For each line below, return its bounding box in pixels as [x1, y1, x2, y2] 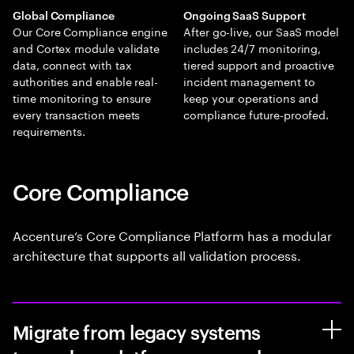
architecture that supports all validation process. [13, 243, 302, 264]
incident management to [183, 71, 315, 89]
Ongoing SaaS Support [183, 6, 306, 22]
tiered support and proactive [183, 55, 335, 73]
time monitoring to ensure [13, 88, 152, 106]
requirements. [13, 121, 86, 139]
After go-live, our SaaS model [183, 21, 339, 40]
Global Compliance [13, 6, 115, 22]
